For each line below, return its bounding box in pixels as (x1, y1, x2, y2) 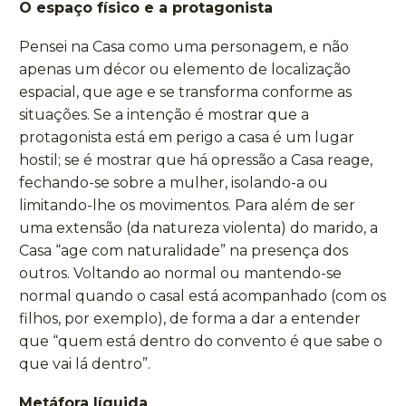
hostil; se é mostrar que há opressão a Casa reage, (19, 150, 372, 169)
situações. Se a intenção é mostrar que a (19, 105, 309, 123)
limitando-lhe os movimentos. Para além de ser (19, 196, 355, 214)
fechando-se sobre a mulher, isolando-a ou (19, 173, 328, 191)
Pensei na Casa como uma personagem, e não (19, 37, 349, 55)
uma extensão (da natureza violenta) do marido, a (19, 218, 378, 237)
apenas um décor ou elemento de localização (19, 60, 351, 78)
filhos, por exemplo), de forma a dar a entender (19, 309, 361, 327)
